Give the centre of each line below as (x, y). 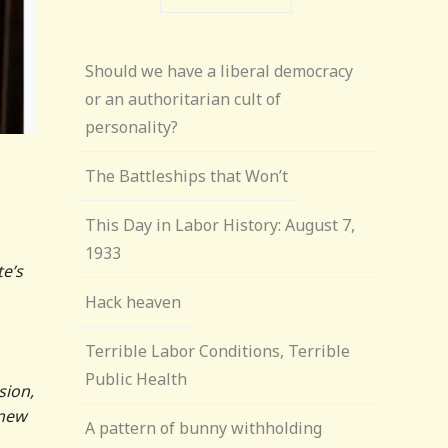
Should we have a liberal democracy (219, 71)
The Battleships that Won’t (187, 176)
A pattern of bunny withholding (204, 428)
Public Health (136, 379)
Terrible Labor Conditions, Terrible (218, 351)
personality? (132, 127)
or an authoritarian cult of (183, 99)
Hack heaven (133, 302)
